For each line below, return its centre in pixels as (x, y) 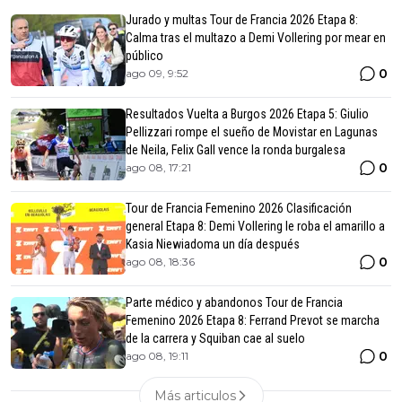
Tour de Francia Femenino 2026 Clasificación (239, 208)
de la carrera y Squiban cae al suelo (215, 338)
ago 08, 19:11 (157, 355)
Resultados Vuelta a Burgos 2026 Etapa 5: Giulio (247, 114)
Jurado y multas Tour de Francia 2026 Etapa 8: (242, 19)
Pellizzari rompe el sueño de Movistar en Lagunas (252, 131)
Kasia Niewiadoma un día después (213, 244)
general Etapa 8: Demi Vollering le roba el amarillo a (255, 226)
